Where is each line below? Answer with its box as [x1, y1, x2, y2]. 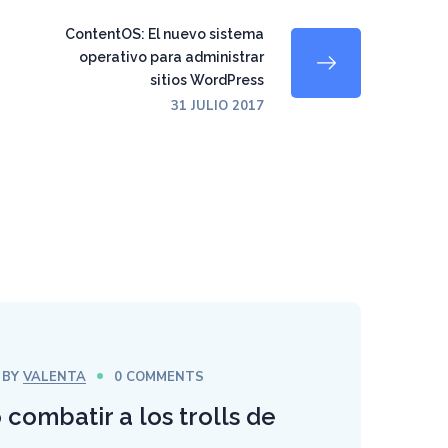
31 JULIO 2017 [171, 97, 264, 115]
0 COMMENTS [114, 368, 205, 386]
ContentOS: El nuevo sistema [65, 26, 264, 42]
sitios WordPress [150, 72, 264, 88]
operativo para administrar [79, 49, 264, 65]
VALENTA [23, 368, 87, 386]
